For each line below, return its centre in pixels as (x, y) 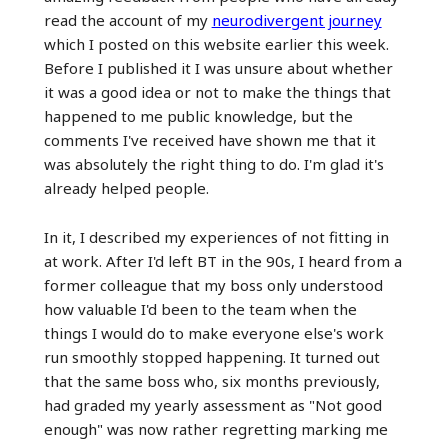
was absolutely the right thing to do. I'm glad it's (213, 163)
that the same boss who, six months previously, (211, 380)
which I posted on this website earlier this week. (216, 43)
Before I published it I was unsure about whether (218, 67)
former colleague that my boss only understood (213, 284)
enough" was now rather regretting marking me (215, 428)
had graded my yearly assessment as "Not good (212, 404)
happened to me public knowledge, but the (198, 115)
